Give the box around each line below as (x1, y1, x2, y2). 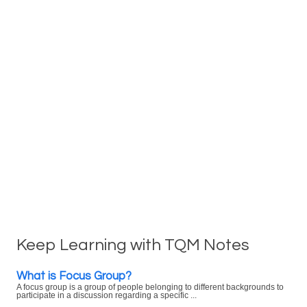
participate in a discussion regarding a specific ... (16, 291, 197, 299)
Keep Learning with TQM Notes (16, 236, 249, 254)
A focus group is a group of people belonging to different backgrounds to (16, 283, 284, 291)
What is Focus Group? (16, 270, 132, 282)
